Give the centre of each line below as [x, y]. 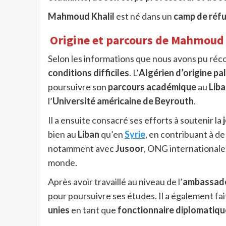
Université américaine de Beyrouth [123, 101]
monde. [62, 163]
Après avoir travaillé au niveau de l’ [115, 182]
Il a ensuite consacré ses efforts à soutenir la [135, 120]
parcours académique [152, 87]
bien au [63, 134]
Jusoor [129, 149]
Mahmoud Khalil [81, 16]
